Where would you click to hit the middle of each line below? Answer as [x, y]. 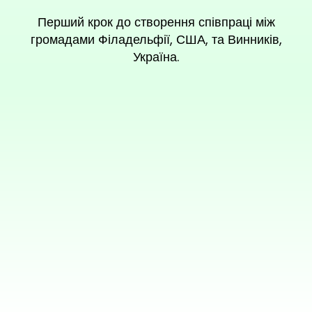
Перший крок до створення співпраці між [156, 22]
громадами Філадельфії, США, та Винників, [156, 40]
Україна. [156, 57]
